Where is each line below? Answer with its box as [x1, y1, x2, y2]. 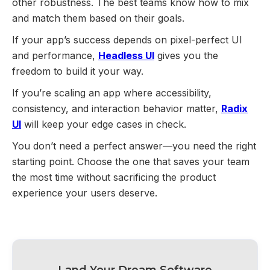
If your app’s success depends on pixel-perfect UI [12, 33, 242, 46]
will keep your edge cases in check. [21, 118, 186, 130]
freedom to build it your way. [12, 64, 143, 77]
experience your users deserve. [12, 186, 157, 199]
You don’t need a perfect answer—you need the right [12, 139, 256, 152]
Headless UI [98, 49, 154, 61]
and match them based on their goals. [12, 11, 184, 24]
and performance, [12, 49, 98, 61]
